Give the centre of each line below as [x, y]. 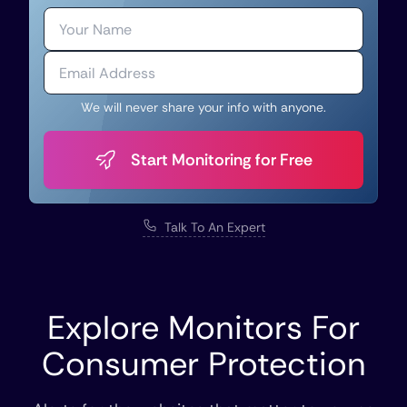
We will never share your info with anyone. [203, 107]
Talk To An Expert [214, 227]
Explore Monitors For [203, 328]
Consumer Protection [203, 364]
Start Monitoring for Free [222, 160]
